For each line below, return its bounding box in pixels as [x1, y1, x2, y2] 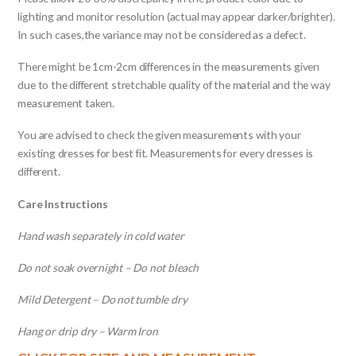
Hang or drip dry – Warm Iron [17, 324, 158, 339]
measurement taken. [17, 96, 114, 110]
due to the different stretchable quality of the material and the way [17, 78, 331, 92]
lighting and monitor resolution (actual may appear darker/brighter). [17, 10, 335, 24]
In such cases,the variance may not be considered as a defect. [17, 28, 306, 42]
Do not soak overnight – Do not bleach [17, 260, 199, 274]
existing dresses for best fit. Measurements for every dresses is [17, 146, 314, 161]
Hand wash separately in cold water [17, 228, 187, 242]
